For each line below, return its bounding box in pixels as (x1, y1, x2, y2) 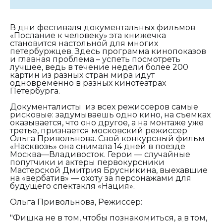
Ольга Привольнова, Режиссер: (10, 197, 142, 207)
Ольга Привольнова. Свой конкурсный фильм (10, 133, 205, 143)
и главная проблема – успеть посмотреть (10, 54, 180, 64)
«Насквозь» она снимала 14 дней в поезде (10, 141, 185, 151)
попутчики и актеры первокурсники (10, 157, 165, 167)
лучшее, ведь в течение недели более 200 (10, 62, 188, 72)
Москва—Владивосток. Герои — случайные (10, 149, 190, 159)
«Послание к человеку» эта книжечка (10, 30, 166, 40)
